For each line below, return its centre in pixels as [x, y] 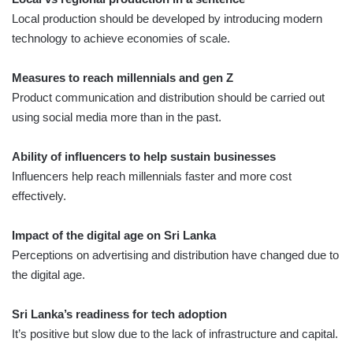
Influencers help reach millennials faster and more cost [152, 176]
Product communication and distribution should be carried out [168, 98]
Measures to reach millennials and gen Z [123, 78]
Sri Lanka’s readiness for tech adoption [119, 314]
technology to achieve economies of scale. [121, 39]
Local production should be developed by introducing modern [167, 19]
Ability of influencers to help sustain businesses [144, 157]
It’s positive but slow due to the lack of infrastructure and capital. [175, 334]
